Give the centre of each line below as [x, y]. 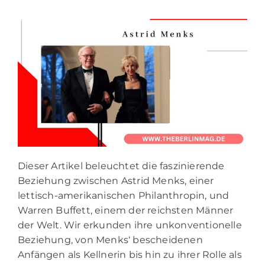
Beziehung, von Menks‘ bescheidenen [110, 240]
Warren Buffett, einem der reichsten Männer [126, 211]
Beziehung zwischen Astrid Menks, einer [116, 181]
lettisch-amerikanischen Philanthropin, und [124, 196]
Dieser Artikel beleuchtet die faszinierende [121, 166]
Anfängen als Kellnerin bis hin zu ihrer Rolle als [130, 255]
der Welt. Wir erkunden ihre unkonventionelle [130, 225]
